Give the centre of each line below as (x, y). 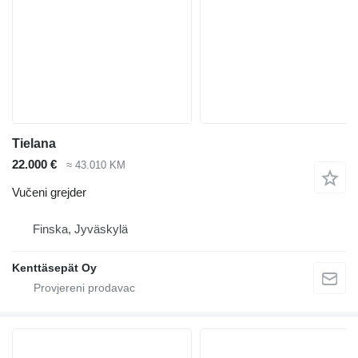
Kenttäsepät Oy (54, 267)
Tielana (34, 143)
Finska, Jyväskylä (80, 229)
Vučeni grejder (49, 192)
